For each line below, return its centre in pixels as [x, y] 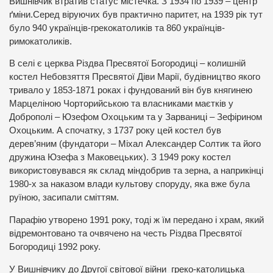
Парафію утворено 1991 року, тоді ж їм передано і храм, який [136, 220]
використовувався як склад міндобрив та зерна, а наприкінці [136, 171]
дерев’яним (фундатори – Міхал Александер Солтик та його [135, 144]
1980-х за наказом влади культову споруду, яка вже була [129, 184]
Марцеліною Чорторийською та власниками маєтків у [121, 104]
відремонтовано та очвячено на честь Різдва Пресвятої [126, 233]
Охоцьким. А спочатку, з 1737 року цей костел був [115, 131]
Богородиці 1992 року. [55, 246]
